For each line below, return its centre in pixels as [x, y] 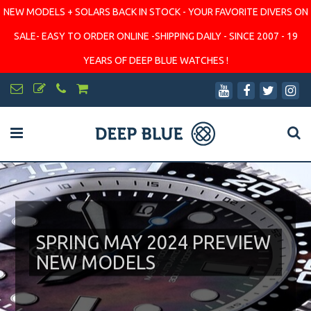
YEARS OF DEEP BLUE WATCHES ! [155, 60]
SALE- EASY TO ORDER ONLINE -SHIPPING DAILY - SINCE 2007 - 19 [155, 36]
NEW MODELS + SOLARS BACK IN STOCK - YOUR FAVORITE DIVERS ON [155, 12]
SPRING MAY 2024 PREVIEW [154, 242]
